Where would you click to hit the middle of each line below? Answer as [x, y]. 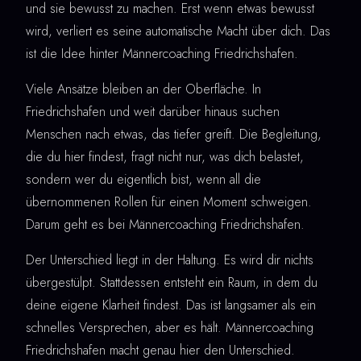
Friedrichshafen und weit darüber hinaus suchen [153, 112]
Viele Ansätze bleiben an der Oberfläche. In [143, 89]
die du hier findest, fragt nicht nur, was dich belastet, [165, 157]
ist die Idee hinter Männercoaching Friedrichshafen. [162, 54]
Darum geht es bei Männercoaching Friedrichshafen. [165, 225]
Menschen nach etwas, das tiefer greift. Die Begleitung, [174, 135]
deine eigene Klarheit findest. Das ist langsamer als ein [171, 305]
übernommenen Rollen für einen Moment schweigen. [169, 202]
